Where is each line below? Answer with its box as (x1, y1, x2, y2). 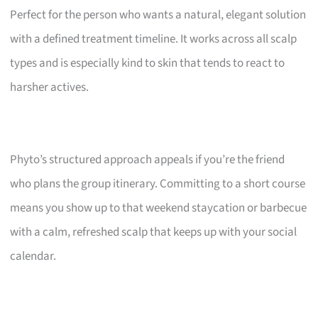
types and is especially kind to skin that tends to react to (10, 54, 285, 72)
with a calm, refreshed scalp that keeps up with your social (10, 223, 297, 241)
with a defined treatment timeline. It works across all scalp (10, 30, 297, 48)
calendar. (10, 247, 57, 265)
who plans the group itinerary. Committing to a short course (10, 175, 306, 192)
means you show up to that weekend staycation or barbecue (10, 199, 307, 216)
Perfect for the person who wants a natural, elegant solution (10, 6, 307, 23)
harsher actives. (10, 78, 89, 96)
